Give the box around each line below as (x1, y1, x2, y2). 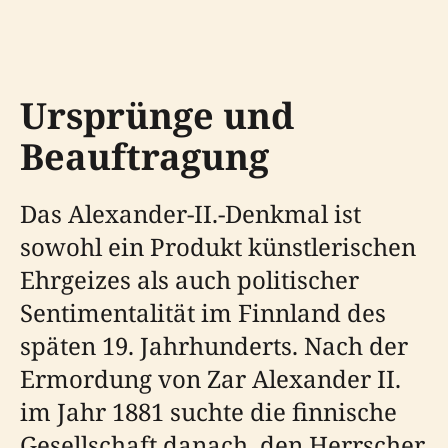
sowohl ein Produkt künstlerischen (20, 229, 416, 263)
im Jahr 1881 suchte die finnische (20, 394, 397, 428)
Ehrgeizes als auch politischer (20, 262, 359, 296)
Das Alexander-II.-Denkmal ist (20, 196, 361, 230)
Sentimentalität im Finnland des (20, 295, 386, 329)
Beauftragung (20, 131, 269, 181)
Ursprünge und (20, 90, 294, 140)
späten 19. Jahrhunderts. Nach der (20, 328, 408, 362)
